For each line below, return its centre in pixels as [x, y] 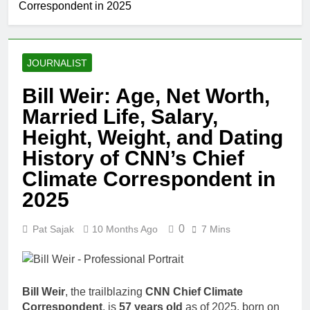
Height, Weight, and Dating [153, 138]
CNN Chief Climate [194, 292]
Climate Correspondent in [149, 179]
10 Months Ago [125, 229]
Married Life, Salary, [120, 117]
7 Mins [216, 229]
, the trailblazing [105, 292]
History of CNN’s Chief [133, 158]
